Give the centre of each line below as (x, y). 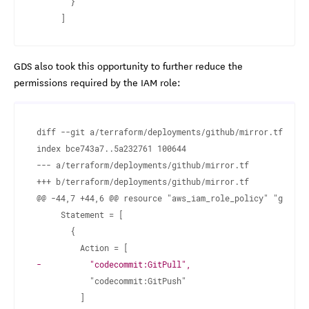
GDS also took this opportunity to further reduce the (128, 66)
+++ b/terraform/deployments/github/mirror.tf (143, 182)
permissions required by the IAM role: (97, 82)
